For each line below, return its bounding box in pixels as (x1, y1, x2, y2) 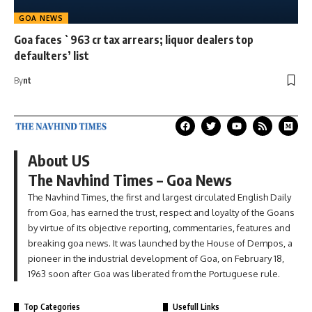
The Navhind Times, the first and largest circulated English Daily (28, 192, 291, 203)
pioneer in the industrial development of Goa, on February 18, (28, 253, 284, 265)
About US (28, 150, 90, 171)
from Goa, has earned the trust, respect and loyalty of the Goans (28, 207, 295, 219)
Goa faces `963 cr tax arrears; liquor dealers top (14, 33, 253, 47)
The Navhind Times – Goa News (28, 170, 232, 190)
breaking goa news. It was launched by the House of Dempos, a (28, 237, 292, 249)
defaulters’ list (14, 49, 89, 63)
